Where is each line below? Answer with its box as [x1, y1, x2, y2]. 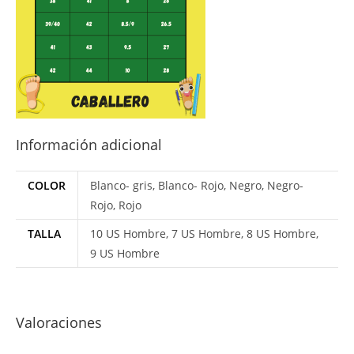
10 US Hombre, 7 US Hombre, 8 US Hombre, [90, 226, 318, 241]
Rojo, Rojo [90, 198, 141, 213]
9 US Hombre [90, 246, 160, 261]
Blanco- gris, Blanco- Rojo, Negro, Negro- [90, 178, 303, 193]
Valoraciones [16, 312, 102, 332]
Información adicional [16, 135, 162, 154]
